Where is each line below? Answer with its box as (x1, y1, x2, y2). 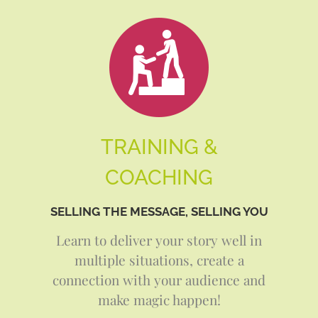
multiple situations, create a (74, 251, 244, 270)
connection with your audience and (53, 270, 265, 290)
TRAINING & (100, 134, 218, 160)
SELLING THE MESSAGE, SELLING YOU (50, 204, 268, 219)
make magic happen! (97, 290, 221, 309)
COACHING (105, 165, 213, 190)
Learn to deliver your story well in (56, 231, 262, 250)
